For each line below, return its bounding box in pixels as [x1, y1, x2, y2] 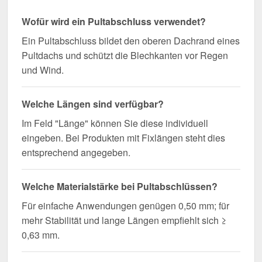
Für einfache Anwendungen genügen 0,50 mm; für [22, 199, 229, 213]
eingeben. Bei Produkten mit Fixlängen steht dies [22, 131, 225, 145]
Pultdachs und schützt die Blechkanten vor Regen [22, 49, 228, 63]
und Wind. [22, 63, 64, 77]
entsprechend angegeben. [22, 146, 130, 160]
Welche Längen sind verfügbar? [22, 97, 164, 111]
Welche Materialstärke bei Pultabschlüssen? [22, 180, 218, 194]
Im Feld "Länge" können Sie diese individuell [22, 116, 208, 130]
